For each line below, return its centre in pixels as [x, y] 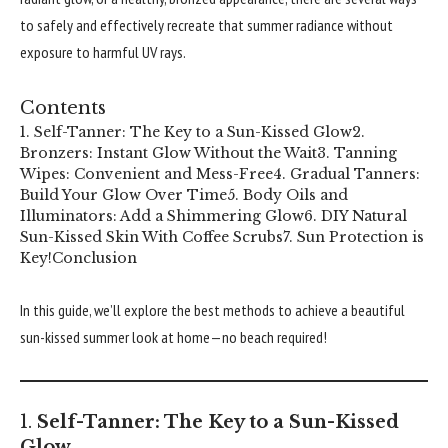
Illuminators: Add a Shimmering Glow [162, 215]
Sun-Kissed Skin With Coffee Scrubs [151, 236]
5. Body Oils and [287, 194]
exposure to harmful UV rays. [103, 52]
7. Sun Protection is [353, 236]
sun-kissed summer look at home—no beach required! [173, 337]
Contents [63, 107]
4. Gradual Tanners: [346, 173]
